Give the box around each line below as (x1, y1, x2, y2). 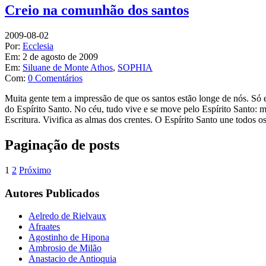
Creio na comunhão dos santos (5, 2, 189, 18)
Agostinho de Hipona (28, 232, 109, 243)
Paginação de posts (5, 137, 119, 153)
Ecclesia (23, 41, 53, 51)
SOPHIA (118, 62, 153, 72)
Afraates (28, 221, 60, 232)
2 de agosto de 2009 (23, 52, 98, 62)
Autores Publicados (5, 186, 99, 199)
